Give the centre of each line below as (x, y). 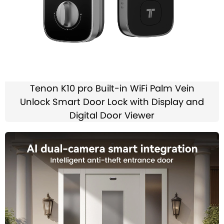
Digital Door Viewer (112, 115)
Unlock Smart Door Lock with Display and (112, 102)
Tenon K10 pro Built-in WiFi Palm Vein (112, 88)
